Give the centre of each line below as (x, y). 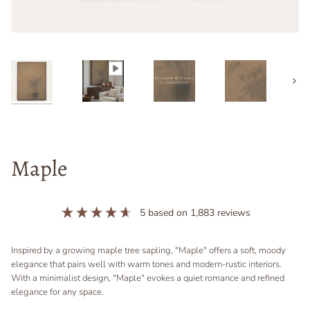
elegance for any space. (57, 292)
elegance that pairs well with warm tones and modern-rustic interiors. (146, 265)
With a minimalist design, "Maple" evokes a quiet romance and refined (148, 279)
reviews (232, 213)
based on (169, 213)
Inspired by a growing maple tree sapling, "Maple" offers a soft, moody (148, 251)
